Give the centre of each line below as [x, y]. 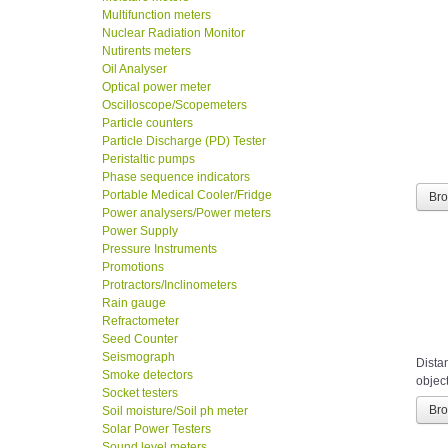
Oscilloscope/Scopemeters [174, 105]
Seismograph [138, 357]
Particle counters [147, 123]
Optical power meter [156, 87]
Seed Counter [140, 339]
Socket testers [140, 393]
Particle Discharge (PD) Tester [184, 141]
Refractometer [140, 321]
